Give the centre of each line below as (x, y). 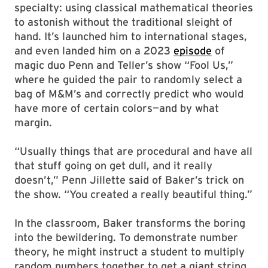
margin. (33, 122)
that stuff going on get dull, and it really (113, 165)
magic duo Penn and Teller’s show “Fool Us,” (124, 65)
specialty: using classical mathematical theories (134, 7)
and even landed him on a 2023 (94, 51)
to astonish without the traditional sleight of (124, 22)
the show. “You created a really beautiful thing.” (133, 194)
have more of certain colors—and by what (117, 108)
